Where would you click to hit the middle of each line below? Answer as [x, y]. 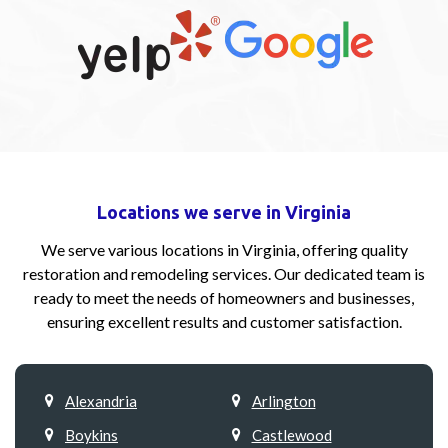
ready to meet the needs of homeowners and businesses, [224, 298]
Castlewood [291, 435]
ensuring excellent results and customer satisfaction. [224, 322]
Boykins [91, 435]
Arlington [283, 401]
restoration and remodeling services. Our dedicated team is [224, 274]
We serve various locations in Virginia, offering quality [224, 250]
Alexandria [101, 401]
